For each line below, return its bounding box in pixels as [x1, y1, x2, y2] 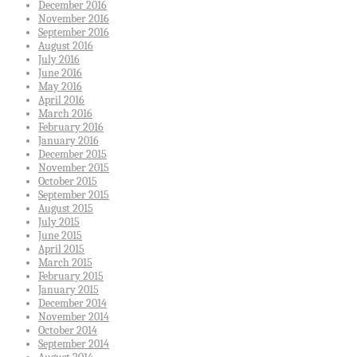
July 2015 [38, 215, 80, 229]
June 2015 [38, 229, 82, 243]
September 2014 [38, 337, 109, 351]
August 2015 [38, 202, 93, 216]
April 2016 [38, 93, 84, 108]
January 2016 [38, 134, 99, 148]
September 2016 [38, 25, 109, 40]
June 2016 [38, 66, 82, 80]
